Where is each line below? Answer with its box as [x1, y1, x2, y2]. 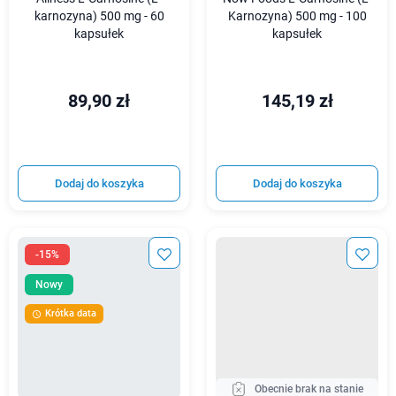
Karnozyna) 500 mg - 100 [227, 8, 367, 24]
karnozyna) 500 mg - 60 [34, 8, 164, 24]
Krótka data [45, 308, 96, 320]
